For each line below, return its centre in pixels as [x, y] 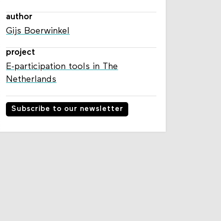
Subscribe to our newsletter [67, 110]
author [19, 17]
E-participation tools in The [62, 67]
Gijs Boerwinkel [38, 31]
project [21, 52]
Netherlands [31, 79]
